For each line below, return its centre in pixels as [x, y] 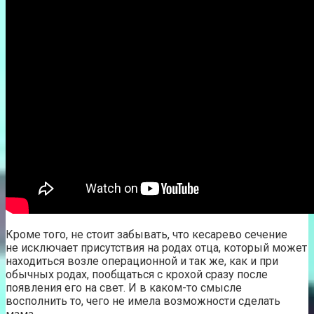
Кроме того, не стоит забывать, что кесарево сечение [146, 234]
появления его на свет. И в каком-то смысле [124, 287]
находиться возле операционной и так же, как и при [142, 261]
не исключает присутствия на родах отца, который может [156, 247]
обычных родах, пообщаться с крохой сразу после [137, 274]
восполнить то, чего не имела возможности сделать [143, 301]
